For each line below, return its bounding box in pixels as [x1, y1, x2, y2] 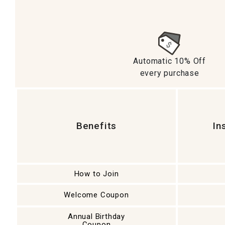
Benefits [76, 120, 117, 132]
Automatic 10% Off [133, 56, 206, 66]
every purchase [140, 68, 199, 78]
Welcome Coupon [64, 190, 129, 199]
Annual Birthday [68, 212, 125, 221]
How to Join [74, 169, 119, 178]
